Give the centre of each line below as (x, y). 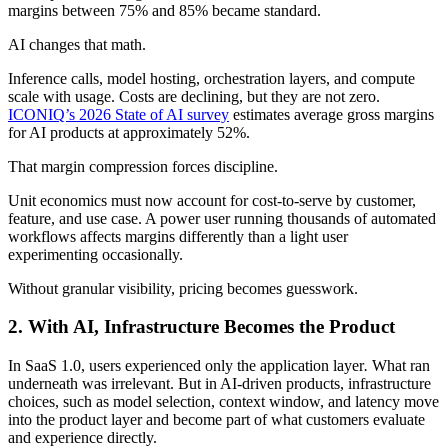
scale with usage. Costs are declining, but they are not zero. (194, 96)
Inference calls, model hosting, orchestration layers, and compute (211, 78)
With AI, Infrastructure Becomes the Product (211, 327)
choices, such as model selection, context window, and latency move (223, 402)
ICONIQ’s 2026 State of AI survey (118, 114)
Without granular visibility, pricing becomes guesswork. (183, 288)
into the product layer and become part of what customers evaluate (216, 420)
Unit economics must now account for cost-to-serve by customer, (212, 200)
